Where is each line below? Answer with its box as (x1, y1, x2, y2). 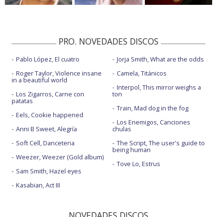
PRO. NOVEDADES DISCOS (59, 35, 158, 47)
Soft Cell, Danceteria (16, 139, 75, 148)
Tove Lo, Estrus (116, 159, 160, 169)
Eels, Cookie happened (16, 110, 83, 120)
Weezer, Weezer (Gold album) (16, 153, 104, 162)
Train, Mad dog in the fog (116, 104, 188, 113)
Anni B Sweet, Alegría (16, 124, 77, 134)
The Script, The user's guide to (116, 139, 205, 148)
